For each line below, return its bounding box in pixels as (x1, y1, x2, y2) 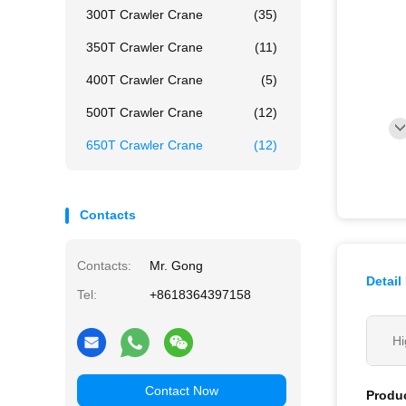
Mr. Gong (150, 258, 203, 273)
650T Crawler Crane (86, 138, 203, 152)
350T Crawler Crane (86, 40, 203, 54)
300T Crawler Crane (86, 7, 203, 22)
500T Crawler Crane (86, 105, 203, 120)
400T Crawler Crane (86, 72, 203, 87)
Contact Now (145, 383, 218, 398)
